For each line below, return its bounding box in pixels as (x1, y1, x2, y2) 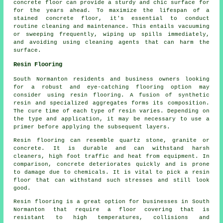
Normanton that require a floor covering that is (13, 207, 210, 213)
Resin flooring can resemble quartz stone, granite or (13, 137, 210, 144)
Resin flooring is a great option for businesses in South (13, 199, 210, 205)
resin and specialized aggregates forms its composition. (13, 100, 210, 107)
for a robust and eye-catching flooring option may (13, 84, 210, 91)
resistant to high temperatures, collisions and (13, 215, 210, 221)
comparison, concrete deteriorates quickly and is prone (13, 161, 210, 168)
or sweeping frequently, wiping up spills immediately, (13, 31, 210, 38)
